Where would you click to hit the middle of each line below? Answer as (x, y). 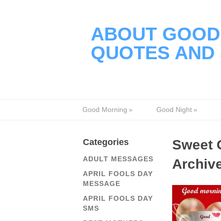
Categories (106, 142)
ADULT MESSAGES (118, 159)
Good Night (174, 110)
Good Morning (105, 110)
